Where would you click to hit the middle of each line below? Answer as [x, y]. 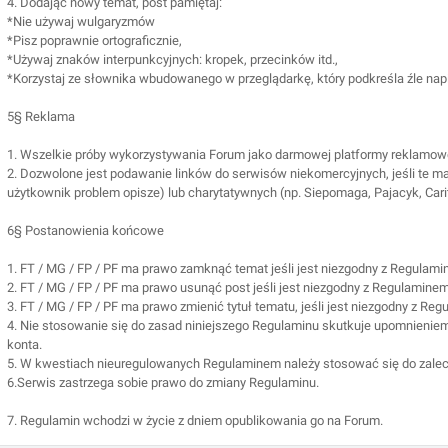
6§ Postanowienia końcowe [85, 230]
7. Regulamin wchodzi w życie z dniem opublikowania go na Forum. [195, 420]
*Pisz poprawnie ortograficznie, [94, 40]
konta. [24, 344]
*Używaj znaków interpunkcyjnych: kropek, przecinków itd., [172, 59]
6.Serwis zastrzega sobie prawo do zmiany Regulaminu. [163, 382]
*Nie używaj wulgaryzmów [81, 21]
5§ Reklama [41, 116]
